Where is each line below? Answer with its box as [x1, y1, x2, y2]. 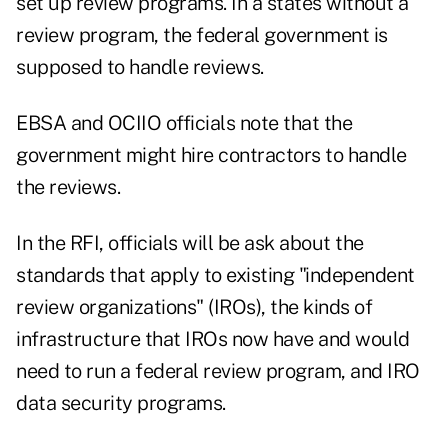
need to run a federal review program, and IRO [16, 359, 420, 384]
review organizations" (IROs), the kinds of [16, 295, 372, 320]
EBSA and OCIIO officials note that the [16, 111, 352, 136]
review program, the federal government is [16, 23, 388, 48]
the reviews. [16, 175, 120, 200]
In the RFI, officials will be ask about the [16, 231, 364, 256]
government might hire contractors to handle [16, 143, 407, 168]
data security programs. [16, 391, 226, 416]
